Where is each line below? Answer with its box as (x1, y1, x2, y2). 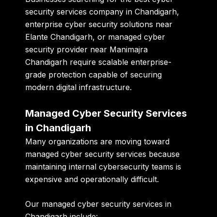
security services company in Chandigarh (25, 6, 177, 16)
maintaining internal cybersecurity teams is (25, 161, 182, 171)
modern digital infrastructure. (25, 82, 132, 92)
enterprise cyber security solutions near (25, 19, 173, 29)
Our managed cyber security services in (25, 199, 172, 209)
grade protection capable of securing (25, 69, 162, 79)
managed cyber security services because (25, 149, 180, 159)
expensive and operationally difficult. (25, 174, 159, 184)
